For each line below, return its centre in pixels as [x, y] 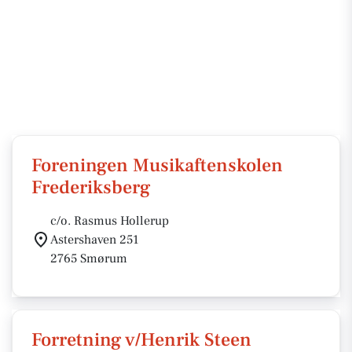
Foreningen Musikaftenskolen [157, 165]
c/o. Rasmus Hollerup [110, 221]
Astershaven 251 [95, 240]
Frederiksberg [91, 187]
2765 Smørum [89, 258]
